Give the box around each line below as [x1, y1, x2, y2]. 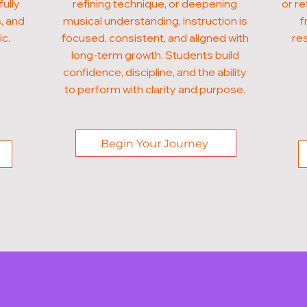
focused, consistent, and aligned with [61, 31, 249, 45]
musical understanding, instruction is [62, 14, 247, 27]
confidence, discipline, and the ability [63, 65, 247, 79]
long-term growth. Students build [71, 48, 239, 62]
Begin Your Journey [100, 136, 208, 150]
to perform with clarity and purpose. [64, 82, 246, 96]
